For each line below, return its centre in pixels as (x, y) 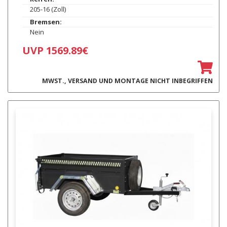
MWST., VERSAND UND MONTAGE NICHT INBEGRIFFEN (127, 81)
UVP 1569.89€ (55, 51)
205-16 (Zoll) (48, 9)
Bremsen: (46, 22)
